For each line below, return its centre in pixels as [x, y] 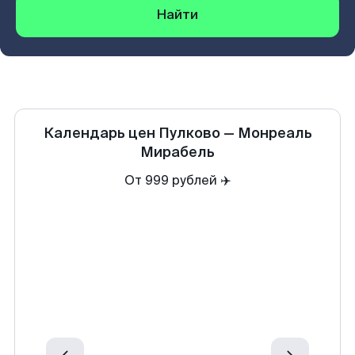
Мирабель [177, 152]
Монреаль [275, 133]
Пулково [189, 133]
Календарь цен [99, 133]
